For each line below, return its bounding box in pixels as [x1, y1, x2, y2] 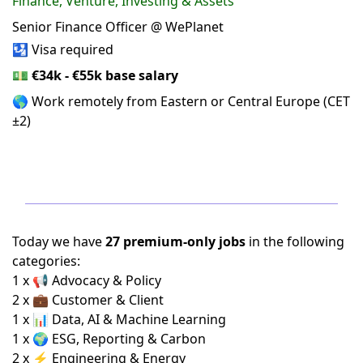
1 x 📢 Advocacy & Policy [12, 271, 161, 290]
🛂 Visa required [12, 41, 113, 59]
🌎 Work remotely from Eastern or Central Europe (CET [12, 92, 350, 111]
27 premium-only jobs [105, 233, 246, 251]
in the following [246, 233, 344, 251]
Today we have [12, 233, 105, 251]
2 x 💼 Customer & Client [12, 291, 164, 310]
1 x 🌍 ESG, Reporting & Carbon [12, 330, 206, 348]
